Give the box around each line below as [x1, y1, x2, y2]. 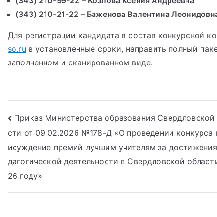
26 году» [8, 171, 43, 181]
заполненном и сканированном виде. [8, 58, 153, 67]
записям [7, 150, 72, 169]
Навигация [7, 110, 90, 129]
